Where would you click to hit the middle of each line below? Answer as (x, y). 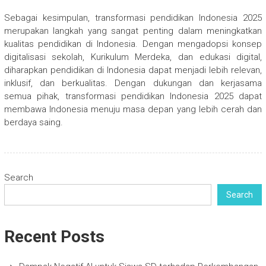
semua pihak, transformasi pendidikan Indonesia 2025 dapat (133, 96)
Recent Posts (54, 237)
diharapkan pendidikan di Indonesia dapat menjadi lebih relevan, (133, 70)
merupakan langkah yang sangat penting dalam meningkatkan (133, 31)
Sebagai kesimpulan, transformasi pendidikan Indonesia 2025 (133, 18)
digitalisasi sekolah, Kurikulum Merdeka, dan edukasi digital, (133, 57)
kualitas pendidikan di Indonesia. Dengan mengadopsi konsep (133, 44)
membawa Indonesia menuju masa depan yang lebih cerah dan (133, 110)
